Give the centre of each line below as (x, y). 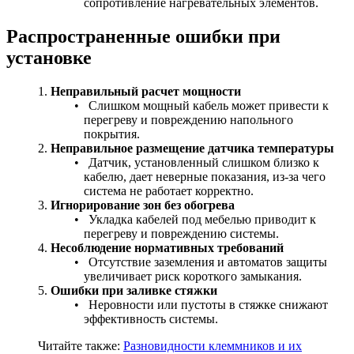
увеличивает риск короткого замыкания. (192, 276)
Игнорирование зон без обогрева (143, 205)
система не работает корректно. (168, 190)
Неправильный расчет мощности (146, 91)
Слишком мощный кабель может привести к (209, 105)
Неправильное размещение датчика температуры (192, 148)
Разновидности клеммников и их (213, 345)
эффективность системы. (151, 318)
